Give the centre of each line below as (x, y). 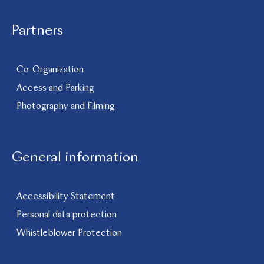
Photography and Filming (66, 107)
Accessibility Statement (66, 197)
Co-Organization (50, 70)
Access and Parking (55, 88)
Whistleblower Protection (69, 233)
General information (75, 158)
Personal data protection (67, 215)
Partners (37, 31)
